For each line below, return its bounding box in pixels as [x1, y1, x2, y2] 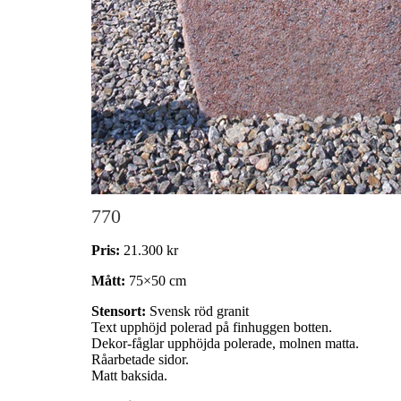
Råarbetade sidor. [91, 352, 189, 367]
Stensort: [91, 303, 146, 319]
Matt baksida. [91, 368, 167, 383]
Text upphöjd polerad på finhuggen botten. [91, 320, 332, 335]
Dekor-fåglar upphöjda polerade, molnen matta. [91, 336, 359, 351]
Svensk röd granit [146, 303, 249, 319]
